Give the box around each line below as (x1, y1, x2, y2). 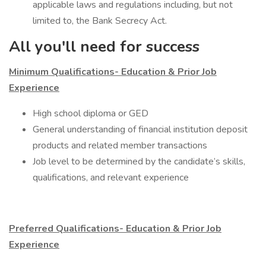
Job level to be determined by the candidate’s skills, (33, 155, 245, 168)
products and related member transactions (33, 139, 207, 152)
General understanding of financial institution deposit (33, 123, 248, 136)
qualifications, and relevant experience (33, 171, 189, 184)
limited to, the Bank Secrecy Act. (33, 14, 167, 27)
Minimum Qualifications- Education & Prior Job (9, 65, 217, 78)
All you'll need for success (9, 36, 199, 57)
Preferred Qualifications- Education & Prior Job (9, 222, 221, 235)
